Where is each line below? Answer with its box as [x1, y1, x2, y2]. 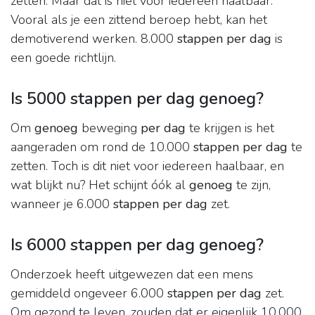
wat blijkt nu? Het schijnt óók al [11, 176, 189, 194]
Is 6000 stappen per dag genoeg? [11, 233, 264, 257]
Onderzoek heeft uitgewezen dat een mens [11, 266, 253, 283]
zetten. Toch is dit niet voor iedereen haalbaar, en [11, 157, 284, 175]
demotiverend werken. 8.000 [11, 30, 177, 48]
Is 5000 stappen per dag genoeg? [11, 87, 264, 110]
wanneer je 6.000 [11, 195, 113, 213]
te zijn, [233, 176, 271, 194]
